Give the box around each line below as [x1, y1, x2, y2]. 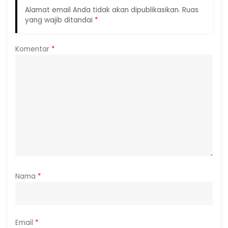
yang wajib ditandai [25, 15, 95, 25]
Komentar [15, 44, 51, 54]
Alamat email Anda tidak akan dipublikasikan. [25, 5, 180, 15]
